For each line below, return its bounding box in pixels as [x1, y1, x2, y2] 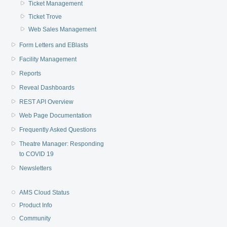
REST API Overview [19, 98, 74, 105]
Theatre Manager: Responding [19, 140, 104, 148]
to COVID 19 [19, 150, 54, 158]
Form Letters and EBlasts [19, 42, 89, 49]
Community [19, 214, 51, 222]
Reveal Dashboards [19, 84, 75, 91]
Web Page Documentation [19, 112, 92, 120]
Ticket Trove [28, 13, 62, 20]
